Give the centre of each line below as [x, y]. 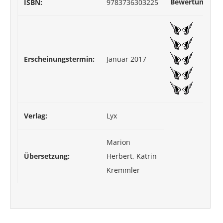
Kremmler [123, 170]
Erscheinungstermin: [59, 59]
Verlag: [36, 116]
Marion [118, 142]
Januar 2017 [126, 59]
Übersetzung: [47, 156]
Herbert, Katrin [132, 156]
